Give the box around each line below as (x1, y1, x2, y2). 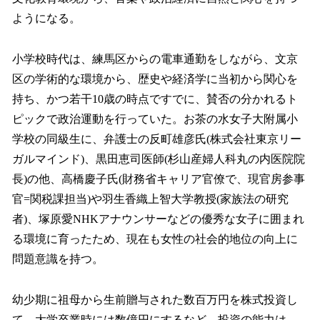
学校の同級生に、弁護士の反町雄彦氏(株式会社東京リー (12, 133, 301, 146)
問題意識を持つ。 (12, 253, 104, 266)
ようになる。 (12, 12, 81, 25)
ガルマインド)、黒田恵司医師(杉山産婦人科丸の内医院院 (12, 153, 305, 166)
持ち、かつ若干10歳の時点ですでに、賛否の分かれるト (12, 93, 298, 106)
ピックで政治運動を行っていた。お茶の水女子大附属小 (12, 113, 298, 126)
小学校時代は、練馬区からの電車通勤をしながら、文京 (12, 53, 298, 66)
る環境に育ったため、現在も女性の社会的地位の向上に (12, 233, 298, 246)
